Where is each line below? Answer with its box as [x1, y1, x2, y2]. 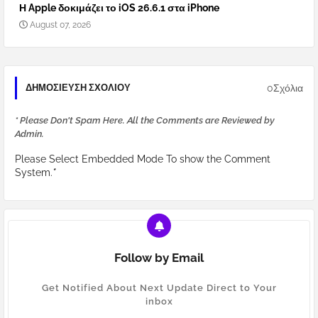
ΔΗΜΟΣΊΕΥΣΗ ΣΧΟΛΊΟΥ [26, 82, 131, 94]
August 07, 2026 [30, 20, 91, 31]
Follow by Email [114, 251, 204, 265]
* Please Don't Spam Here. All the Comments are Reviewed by [15, 115, 275, 126]
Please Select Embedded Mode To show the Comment [15, 153, 270, 165]
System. [15, 167, 53, 179]
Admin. [15, 128, 44, 140]
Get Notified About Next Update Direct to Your [41, 283, 277, 294]
